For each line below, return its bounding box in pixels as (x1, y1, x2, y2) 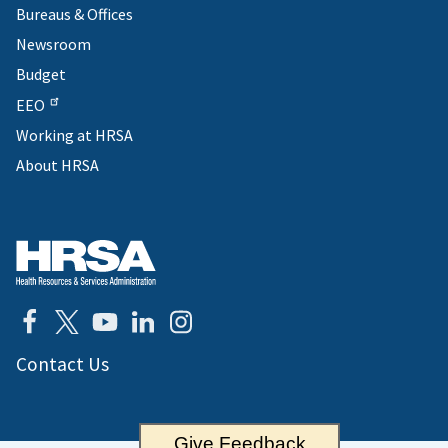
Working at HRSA (16, 124, 133, 145)
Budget (16, 63, 66, 84)
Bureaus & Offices (16, 3, 133, 24)
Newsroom (16, 33, 91, 54)
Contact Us (16, 351, 109, 376)
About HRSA (16, 154, 99, 175)
